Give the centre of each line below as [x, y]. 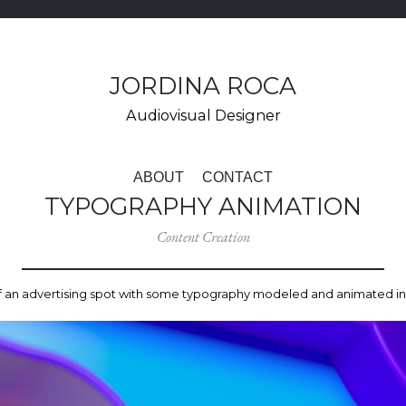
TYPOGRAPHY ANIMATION [203, 206]
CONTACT [237, 177]
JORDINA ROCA [203, 86]
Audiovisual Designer [203, 115]
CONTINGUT [247, 184]
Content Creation [203, 237]
